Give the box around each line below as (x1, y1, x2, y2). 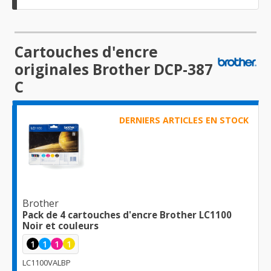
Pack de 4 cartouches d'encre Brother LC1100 (22, 208, 232, 221)
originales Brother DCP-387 (15, 59, 213, 80)
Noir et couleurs (22, 219, 99, 232)
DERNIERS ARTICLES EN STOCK (119, 114, 249, 126)
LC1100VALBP (22, 256, 71, 268)
